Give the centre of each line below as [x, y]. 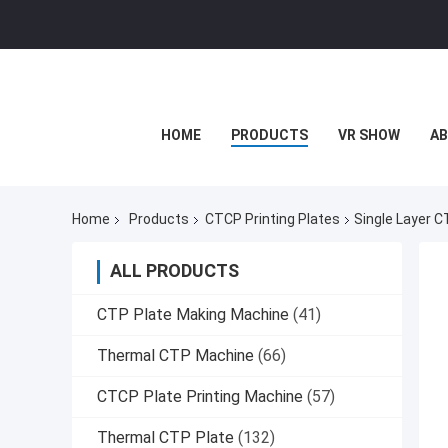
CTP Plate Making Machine [193, 315]
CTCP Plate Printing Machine [200, 397]
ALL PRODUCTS [174, 271]
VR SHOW [368, 135]
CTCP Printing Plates [272, 219]
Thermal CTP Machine [175, 356]
